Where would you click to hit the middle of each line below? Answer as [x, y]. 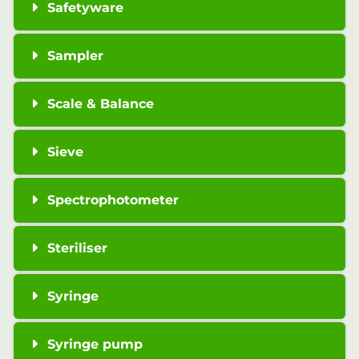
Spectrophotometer [113, 200]
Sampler [75, 56]
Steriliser [77, 248]
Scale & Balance [100, 104]
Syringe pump [95, 345]
